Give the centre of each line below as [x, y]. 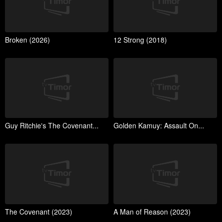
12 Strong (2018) [140, 39]
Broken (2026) [28, 39]
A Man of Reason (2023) [152, 211]
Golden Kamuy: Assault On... [159, 126]
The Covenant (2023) [39, 211]
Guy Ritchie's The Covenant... [52, 126]
